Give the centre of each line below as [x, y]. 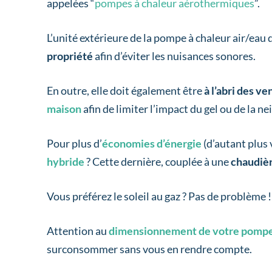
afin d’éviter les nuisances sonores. [175, 56]
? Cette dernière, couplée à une [158, 162]
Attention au [77, 231]
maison [64, 109]
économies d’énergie [152, 144]
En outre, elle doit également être [126, 91]
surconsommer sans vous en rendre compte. [150, 249]
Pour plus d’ [75, 144]
